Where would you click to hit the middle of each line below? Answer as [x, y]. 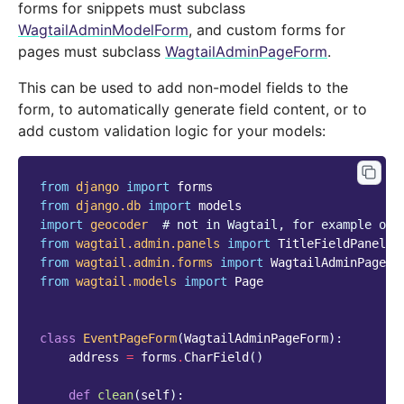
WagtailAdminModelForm [103, 30]
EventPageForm [130, 339]
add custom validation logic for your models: [172, 131]
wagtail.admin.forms [144, 263]
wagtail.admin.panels [148, 244]
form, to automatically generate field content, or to [193, 110]
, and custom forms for [267, 30]
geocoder [119, 225]
